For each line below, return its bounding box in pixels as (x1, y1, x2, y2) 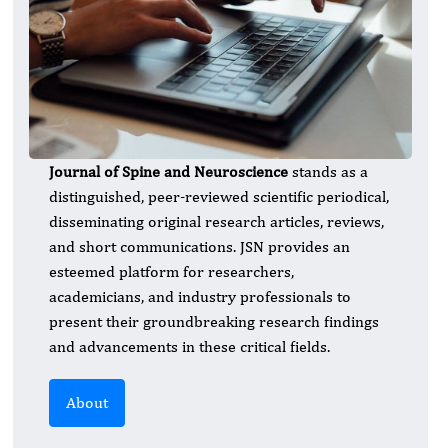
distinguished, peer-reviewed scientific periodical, (49, 186, 389, 206)
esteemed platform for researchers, (49, 261, 294, 281)
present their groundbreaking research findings (49, 311, 379, 331)
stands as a (288, 161, 368, 181)
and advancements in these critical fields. (49, 336, 330, 356)
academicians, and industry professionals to (49, 286, 351, 306)
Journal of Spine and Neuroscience (49, 161, 288, 181)
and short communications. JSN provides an (49, 236, 350, 256)
